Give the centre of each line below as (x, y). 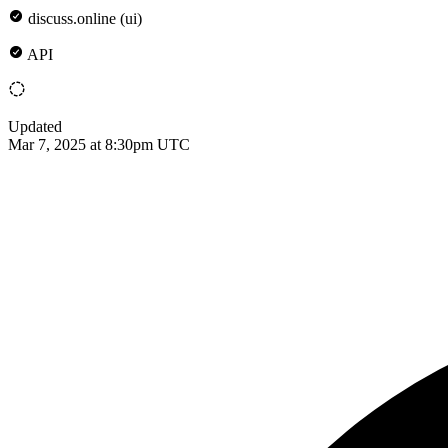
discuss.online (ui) (85, 18)
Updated (35, 126)
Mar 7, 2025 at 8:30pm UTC (99, 144)
